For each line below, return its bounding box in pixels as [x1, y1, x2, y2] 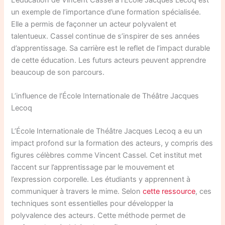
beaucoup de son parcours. [11, 67, 105, 77]
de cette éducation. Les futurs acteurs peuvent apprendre [11, 55, 206, 65]
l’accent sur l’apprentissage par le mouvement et [11, 162, 175, 172]
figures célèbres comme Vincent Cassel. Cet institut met [11, 150, 202, 160]
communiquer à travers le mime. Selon [11, 186, 143, 196]
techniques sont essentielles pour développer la [11, 198, 174, 208]
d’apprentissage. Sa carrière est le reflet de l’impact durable [11, 43, 210, 53]
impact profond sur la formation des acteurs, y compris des [11, 138, 213, 148]
